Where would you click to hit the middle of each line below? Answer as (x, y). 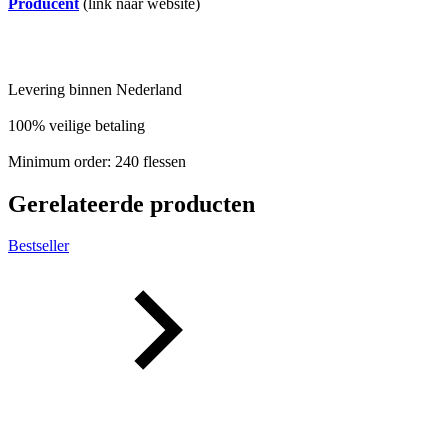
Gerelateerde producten (131, 203)
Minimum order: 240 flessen (97, 161)
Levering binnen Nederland (95, 89)
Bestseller (38, 246)
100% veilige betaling (76, 125)
